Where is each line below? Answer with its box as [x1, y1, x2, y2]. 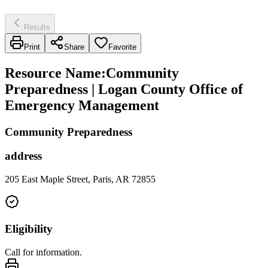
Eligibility [5, 222, 53, 235]
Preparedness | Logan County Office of [5, 81, 243, 97]
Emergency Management [5, 97, 159, 113]
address [5, 150, 42, 163]
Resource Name [5, 65, 101, 81]
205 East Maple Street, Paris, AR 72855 [5, 174, 156, 185]
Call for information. [5, 246, 82, 257]
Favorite [108, 42, 136, 51]
